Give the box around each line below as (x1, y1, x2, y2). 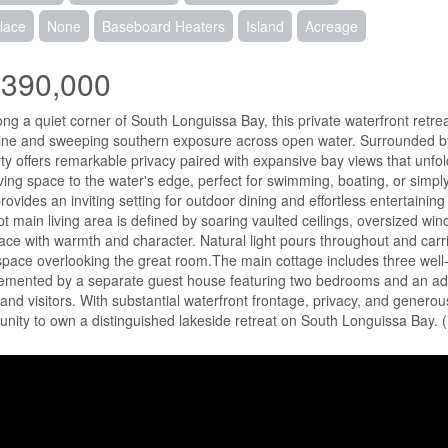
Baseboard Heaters (101, 16, 225, 36)
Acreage (304, 16, 358, 36)
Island (245, 16, 284, 36)
